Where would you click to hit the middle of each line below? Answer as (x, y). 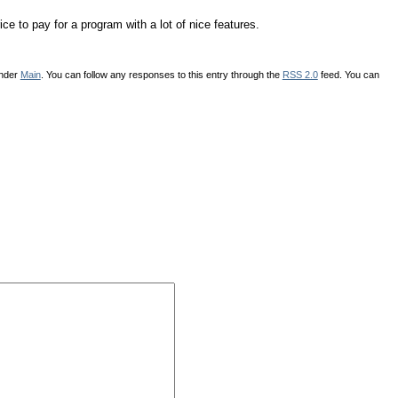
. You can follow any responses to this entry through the (161, 74)
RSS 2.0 (300, 74)
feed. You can (348, 74)
